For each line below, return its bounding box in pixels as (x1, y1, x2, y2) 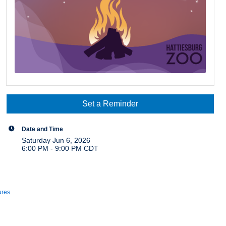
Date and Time (22, 126, 64, 133)
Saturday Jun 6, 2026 (22, 136, 91, 145)
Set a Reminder (82, 99, 139, 108)
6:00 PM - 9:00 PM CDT (22, 144, 99, 153)
